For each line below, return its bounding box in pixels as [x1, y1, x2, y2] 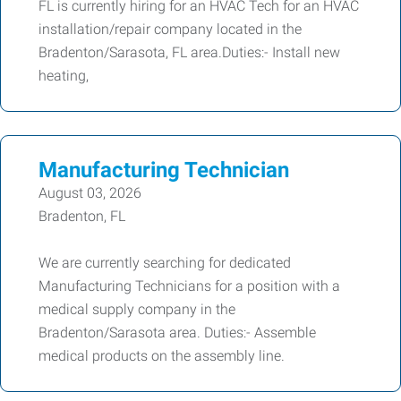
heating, [38, 67, 89, 84]
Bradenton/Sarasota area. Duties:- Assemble [38, 324, 316, 341]
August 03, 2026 [38, 184, 141, 201]
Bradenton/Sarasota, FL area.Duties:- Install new [38, 44, 340, 61]
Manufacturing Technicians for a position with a [38, 277, 340, 294]
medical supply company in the [38, 301, 235, 318]
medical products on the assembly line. [38, 347, 285, 364]
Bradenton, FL [38, 208, 125, 225]
